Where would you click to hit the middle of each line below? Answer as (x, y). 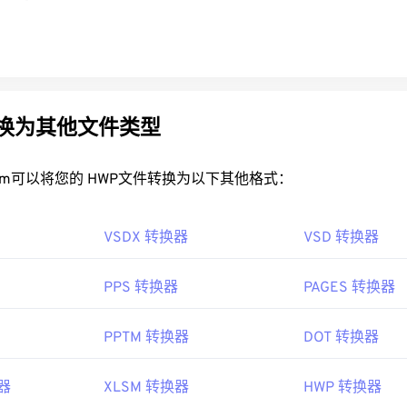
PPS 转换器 (141, 288)
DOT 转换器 (341, 338)
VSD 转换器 (341, 238)
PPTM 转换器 (146, 338)
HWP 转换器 (342, 388)
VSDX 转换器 (146, 238)
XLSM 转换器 (146, 388)
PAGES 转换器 (349, 288)
